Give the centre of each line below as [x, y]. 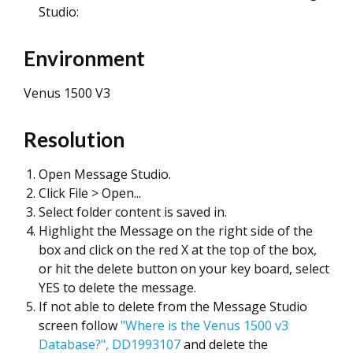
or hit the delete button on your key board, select [184, 269]
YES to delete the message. [117, 288]
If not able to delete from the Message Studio [173, 307]
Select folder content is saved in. [133, 212]
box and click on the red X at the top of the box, [178, 250]
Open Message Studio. [105, 174]
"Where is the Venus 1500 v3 [204, 325]
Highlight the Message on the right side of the [176, 231]
